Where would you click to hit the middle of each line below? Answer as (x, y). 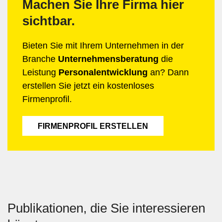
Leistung (40, 72)
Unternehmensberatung (108, 59)
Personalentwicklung (103, 72)
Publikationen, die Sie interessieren (106, 208)
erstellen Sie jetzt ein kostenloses (88, 86)
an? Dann (168, 72)
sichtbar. (49, 21)
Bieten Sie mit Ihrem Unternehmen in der (103, 46)
